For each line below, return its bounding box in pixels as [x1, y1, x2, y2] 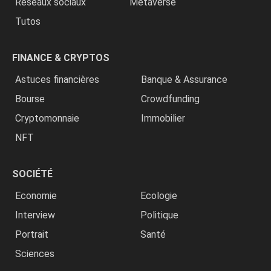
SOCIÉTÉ [12, 168, 53, 180]
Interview [15, 209, 55, 221]
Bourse [15, 93, 45, 105]
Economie [15, 189, 57, 201]
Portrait [15, 228, 48, 240]
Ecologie [140, 189, 177, 201]
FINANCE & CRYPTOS [12, 51, 109, 64]
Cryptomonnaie [15, 112, 79, 124]
